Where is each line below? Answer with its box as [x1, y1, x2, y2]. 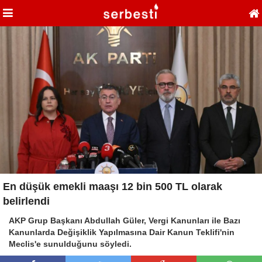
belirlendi [3, 195, 50, 207]
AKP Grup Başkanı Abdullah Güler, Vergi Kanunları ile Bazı [9, 215, 240, 225]
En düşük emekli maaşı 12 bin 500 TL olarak [3, 180, 222, 192]
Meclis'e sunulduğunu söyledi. [9, 239, 132, 249]
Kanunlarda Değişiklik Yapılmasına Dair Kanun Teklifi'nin [9, 227, 235, 237]
